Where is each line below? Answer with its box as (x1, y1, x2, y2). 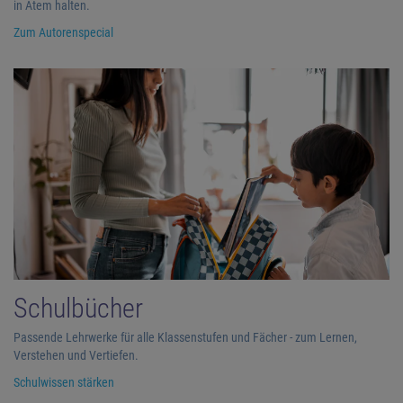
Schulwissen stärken (13, 374, 114, 390)
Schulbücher (13, 291, 143, 324)
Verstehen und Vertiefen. (13, 347, 139, 363)
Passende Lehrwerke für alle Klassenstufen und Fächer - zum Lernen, (13, 329, 357, 345)
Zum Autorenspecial (13, 24, 113, 40)
